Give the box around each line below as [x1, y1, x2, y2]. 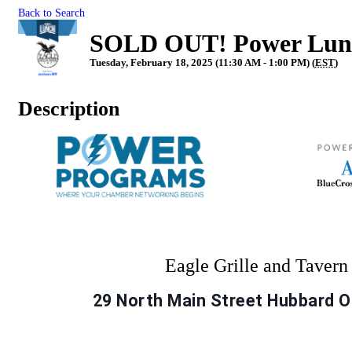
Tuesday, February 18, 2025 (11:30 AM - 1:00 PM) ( [90, 57, 315, 68]
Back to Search [18, 6, 85, 19]
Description [18, 97, 119, 120]
